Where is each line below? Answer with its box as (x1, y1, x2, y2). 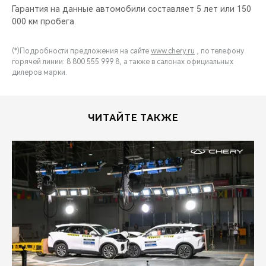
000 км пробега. (12, 17, 76, 26)
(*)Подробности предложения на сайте (12, 47, 151, 55)
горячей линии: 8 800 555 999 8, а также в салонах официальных (12, 58, 233, 66)
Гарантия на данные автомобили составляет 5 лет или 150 (12, 4, 251, 14)
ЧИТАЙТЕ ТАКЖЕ (87, 112, 179, 123)
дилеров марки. (12, 68, 67, 77)
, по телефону (195, 47, 244, 55)
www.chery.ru (151, 47, 195, 55)
